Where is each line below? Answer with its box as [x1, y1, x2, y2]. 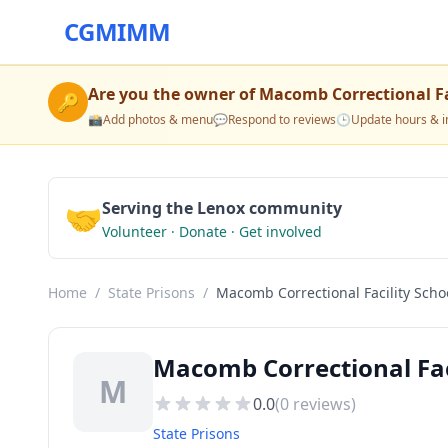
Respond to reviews [228, 111, 336, 128]
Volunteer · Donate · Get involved [102, 222, 322, 241]
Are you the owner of [88, 83, 259, 105]
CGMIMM [64, 15, 171, 48]
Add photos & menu [103, 111, 213, 128]
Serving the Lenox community [102, 197, 342, 219]
